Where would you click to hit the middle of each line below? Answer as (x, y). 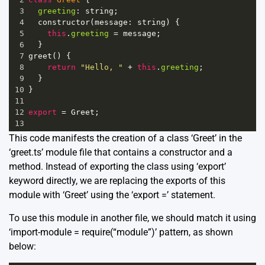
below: (22, 247)
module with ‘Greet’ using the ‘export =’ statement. (112, 195)
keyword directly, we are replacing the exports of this (117, 181)
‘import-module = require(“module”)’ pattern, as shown (121, 232)
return (62, 67)
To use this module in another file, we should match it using (132, 218)
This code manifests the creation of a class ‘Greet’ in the (125, 138)
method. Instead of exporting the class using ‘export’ (117, 167)
